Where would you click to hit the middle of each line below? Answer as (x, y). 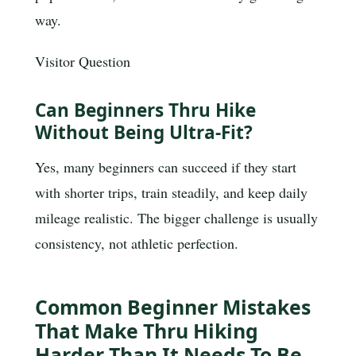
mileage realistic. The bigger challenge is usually (176, 217)
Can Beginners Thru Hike (145, 110)
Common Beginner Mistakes (173, 307)
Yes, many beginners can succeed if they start (166, 166)
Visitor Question (83, 61)
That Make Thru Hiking (147, 331)
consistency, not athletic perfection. (137, 243)
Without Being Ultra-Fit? (144, 133)
